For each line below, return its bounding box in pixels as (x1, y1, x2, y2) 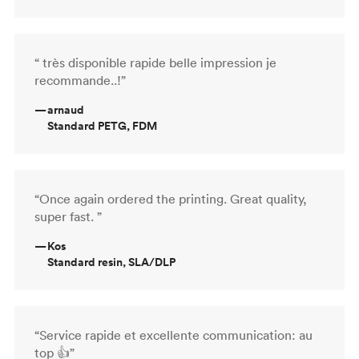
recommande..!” (34, 71, 126, 88)
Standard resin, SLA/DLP (47, 253, 175, 270)
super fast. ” (34, 208, 102, 224)
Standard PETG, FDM (47, 117, 157, 134)
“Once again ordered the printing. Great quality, (34, 190, 307, 207)
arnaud (47, 101, 84, 118)
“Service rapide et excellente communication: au (34, 326, 313, 343)
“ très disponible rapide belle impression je (34, 54, 276, 71)
